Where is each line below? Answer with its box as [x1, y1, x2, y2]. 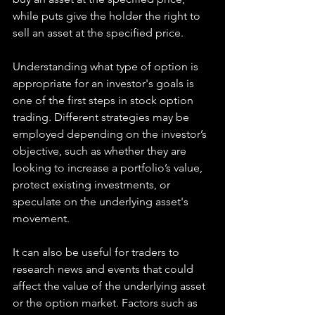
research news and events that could [13, 262, 196, 276]
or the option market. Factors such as [13, 296, 200, 309]
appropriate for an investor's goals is [13, 77, 197, 90]
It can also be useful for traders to [13, 245, 182, 259]
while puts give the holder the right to [13, 9, 203, 22]
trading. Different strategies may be [13, 110, 192, 124]
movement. [13, 212, 70, 225]
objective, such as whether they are [13, 144, 189, 157]
